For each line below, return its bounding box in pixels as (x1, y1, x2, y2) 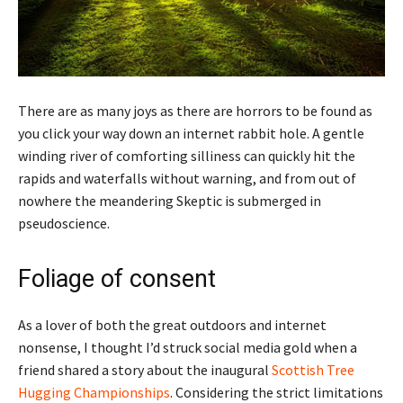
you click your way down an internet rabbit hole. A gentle (18, 123, 364, 142)
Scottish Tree (272, 360, 354, 379)
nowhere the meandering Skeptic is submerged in (18, 191, 321, 210)
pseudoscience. (18, 213, 110, 232)
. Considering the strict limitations (170, 382, 383, 401)
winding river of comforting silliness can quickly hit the (18, 146, 355, 165)
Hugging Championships (18, 382, 170, 401)
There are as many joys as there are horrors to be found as (18, 101, 372, 120)
